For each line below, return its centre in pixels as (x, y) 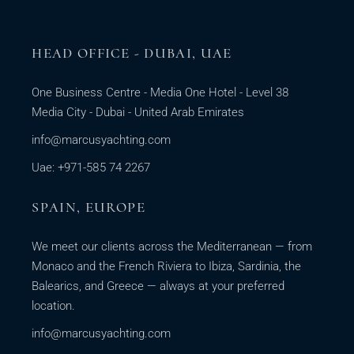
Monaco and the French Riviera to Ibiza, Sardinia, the (167, 267)
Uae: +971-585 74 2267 (91, 168)
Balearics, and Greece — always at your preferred (158, 286)
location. (54, 306)
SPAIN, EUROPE (88, 207)
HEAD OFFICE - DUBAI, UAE (132, 53)
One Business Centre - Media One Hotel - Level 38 (161, 93)
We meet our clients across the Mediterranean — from (172, 247)
